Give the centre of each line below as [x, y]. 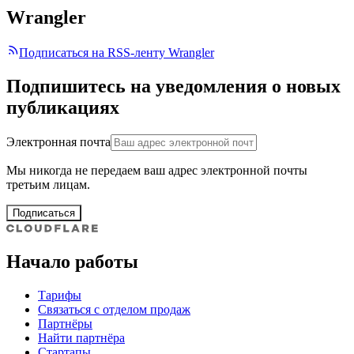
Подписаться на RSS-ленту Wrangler [117, 53]
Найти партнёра [81, 337]
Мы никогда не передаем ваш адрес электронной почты [157, 170]
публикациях [63, 107]
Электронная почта [58, 141]
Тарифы [60, 295]
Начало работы [72, 261]
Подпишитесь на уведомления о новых [173, 86]
